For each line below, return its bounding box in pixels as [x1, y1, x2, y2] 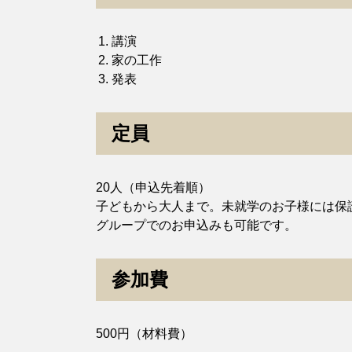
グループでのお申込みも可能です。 [96, 218, 297, 232]
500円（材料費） [96, 327, 192, 340]
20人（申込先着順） [96, 181, 211, 194]
